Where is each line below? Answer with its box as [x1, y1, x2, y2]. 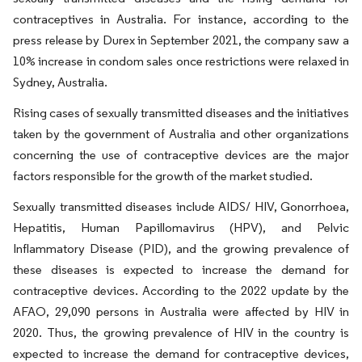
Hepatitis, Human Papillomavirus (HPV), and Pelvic [13, 220, 349, 235]
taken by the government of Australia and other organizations [13, 126, 349, 141]
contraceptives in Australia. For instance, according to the [13, 11, 349, 27]
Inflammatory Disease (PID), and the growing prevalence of [13, 241, 349, 256]
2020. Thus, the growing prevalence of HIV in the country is [13, 325, 349, 340]
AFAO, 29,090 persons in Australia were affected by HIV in [13, 304, 349, 319]
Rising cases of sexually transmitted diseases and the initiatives [13, 105, 349, 120]
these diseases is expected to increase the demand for [13, 262, 349, 277]
